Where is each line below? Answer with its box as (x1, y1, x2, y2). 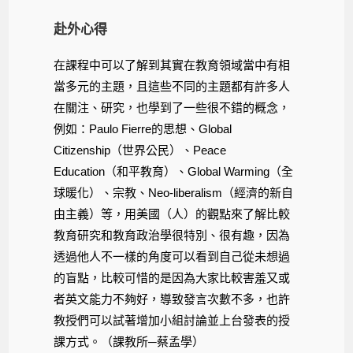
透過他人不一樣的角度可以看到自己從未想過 (54, 249, 291, 263)
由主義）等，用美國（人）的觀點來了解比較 (54, 206, 291, 221)
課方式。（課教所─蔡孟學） (54, 334, 205, 348)
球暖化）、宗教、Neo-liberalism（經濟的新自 (54, 185, 294, 199)
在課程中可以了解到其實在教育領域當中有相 (54, 58, 291, 72)
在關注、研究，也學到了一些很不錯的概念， (54, 100, 291, 114)
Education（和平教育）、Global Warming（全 (54, 164, 294, 178)
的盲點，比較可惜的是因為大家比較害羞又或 (54, 270, 291, 284)
